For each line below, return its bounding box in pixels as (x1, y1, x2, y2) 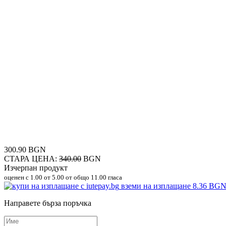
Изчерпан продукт (4, 163, 68, 172)
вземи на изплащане (121, 181, 193, 190)
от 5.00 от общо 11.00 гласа (42, 173, 122, 181)
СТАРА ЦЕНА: (4, 154, 59, 163)
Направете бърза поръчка (4, 198, 91, 207)
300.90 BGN (4, 145, 46, 154)
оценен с (4, 173, 30, 181)
